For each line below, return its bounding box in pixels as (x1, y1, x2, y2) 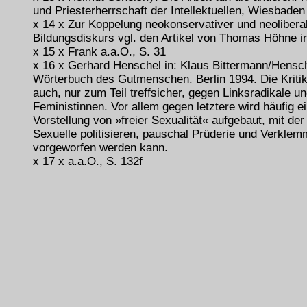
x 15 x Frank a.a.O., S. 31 (33, 45, 166, 58)
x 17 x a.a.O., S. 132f (33, 155, 143, 168)
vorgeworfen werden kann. (33, 141, 168, 154)
